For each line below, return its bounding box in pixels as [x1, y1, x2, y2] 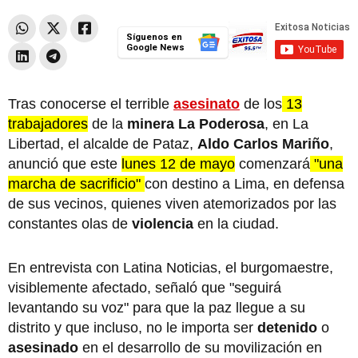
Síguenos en [125, 31, 182, 42]
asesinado [8, 339, 78, 356]
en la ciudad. [197, 215, 283, 232]
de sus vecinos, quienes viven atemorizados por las [8, 195, 336, 212]
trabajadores [8, 115, 88, 132]
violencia [128, 215, 197, 232]
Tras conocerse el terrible [8, 95, 173, 112]
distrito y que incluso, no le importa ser [8, 319, 257, 336]
